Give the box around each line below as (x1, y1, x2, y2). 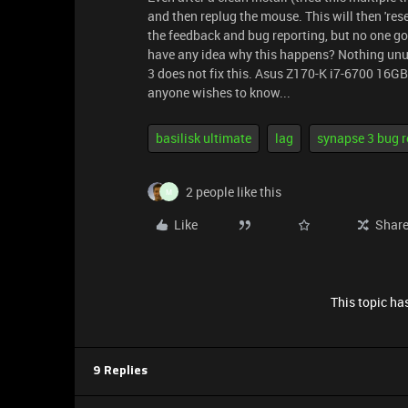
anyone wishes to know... (148, 84, 291, 101)
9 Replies (93, 365, 148, 377)
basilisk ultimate (156, 129, 251, 147)
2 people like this (186, 183, 281, 200)
